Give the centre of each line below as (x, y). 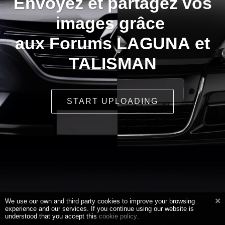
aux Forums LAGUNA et (113, 43)
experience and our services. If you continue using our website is (99, 209)
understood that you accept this (52, 216)
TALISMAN (113, 63)
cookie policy (118, 216)
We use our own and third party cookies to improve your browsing (100, 201)
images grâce (113, 23)
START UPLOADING (113, 101)
